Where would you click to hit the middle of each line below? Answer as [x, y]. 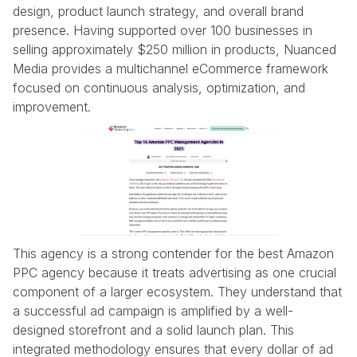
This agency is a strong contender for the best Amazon [173, 253]
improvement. [52, 106]
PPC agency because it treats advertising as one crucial [175, 272]
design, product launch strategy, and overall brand [158, 11]
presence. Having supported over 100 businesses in [163, 30]
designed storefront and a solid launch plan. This [153, 330]
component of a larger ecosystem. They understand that [177, 291]
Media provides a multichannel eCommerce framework [171, 68]
